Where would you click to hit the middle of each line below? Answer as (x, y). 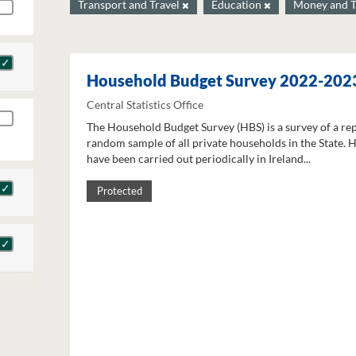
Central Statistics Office (145, 104)
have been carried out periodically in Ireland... (199, 159)
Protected (119, 192)
